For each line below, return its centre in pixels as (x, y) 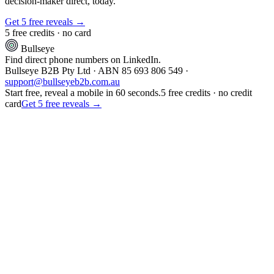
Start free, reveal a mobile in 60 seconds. (83, 92)
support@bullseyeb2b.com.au (62, 81)
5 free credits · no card (48, 32)
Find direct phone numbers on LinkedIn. (83, 59)
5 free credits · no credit (206, 92)
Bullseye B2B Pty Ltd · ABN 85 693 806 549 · (97, 70)
